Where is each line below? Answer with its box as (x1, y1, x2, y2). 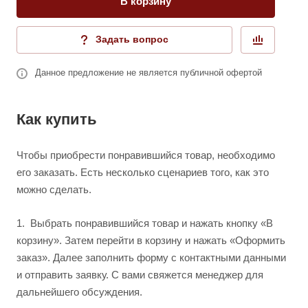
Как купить (16, 111, 97, 128)
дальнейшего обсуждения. (16, 286, 142, 298)
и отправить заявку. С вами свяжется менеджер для (16, 269, 263, 280)
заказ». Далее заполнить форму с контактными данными (16, 252, 286, 263)
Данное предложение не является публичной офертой (35, 67, 262, 78)
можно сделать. (16, 184, 91, 195)
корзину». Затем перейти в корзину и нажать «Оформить (16, 234, 285, 246)
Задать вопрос (96, 34, 168, 45)
